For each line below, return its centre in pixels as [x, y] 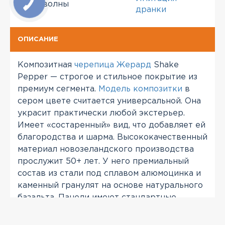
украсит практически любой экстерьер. [101, 113]
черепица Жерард [113, 65]
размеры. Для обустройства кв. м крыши [102, 210]
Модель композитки [140, 89]
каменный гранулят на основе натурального [110, 186]
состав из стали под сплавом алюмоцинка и [109, 174]
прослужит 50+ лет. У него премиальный [103, 161]
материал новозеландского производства [106, 149]
